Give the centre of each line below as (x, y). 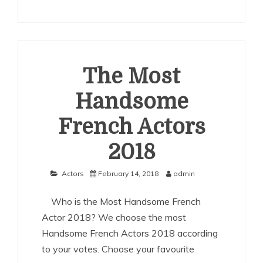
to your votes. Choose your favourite (118, 249)
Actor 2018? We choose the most (114, 217)
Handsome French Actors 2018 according (130, 233)
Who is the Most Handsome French (121, 201)
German (107, 38)
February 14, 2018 (128, 173)
